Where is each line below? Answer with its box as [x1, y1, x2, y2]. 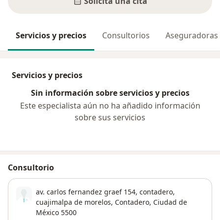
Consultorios [102, 30, 150, 41]
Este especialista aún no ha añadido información [20, 100, 200, 111]
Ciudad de [153, 197, 187, 207]
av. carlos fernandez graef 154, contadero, [36, 187, 175, 197]
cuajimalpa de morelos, [36, 197, 113, 207]
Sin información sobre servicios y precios [30, 87, 190, 99]
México [36, 208, 59, 218]
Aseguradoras [165, 30, 218, 41]
